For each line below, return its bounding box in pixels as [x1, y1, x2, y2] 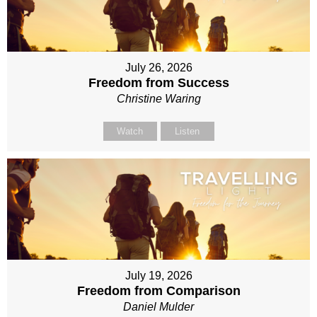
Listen [175, 126, 200, 137]
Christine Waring [116, 93, 201, 105]
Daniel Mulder [123, 300, 194, 313]
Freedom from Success [88, 76, 229, 91]
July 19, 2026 [125, 269, 192, 282]
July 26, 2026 [125, 62, 192, 74]
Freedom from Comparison [76, 283, 241, 298]
